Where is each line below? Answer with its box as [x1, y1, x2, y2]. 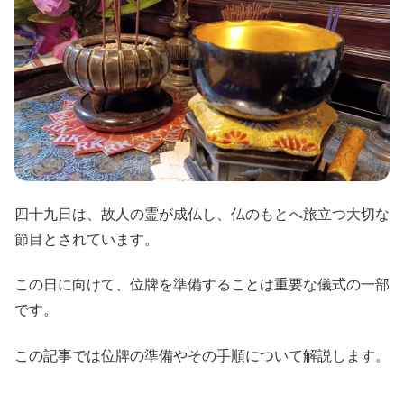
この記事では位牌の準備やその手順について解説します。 [14, 347, 390, 363]
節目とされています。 [14, 231, 159, 247]
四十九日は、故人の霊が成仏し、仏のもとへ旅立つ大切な [14, 206, 390, 222]
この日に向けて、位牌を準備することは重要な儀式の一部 [14, 277, 390, 293]
